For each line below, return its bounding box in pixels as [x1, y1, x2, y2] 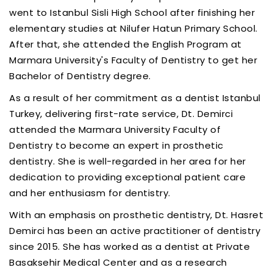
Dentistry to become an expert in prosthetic [9, 138, 224, 152]
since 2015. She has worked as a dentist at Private [9, 239, 250, 253]
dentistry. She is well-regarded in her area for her [9, 154, 246, 168]
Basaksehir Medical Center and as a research [9, 255, 227, 269]
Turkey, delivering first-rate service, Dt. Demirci [9, 107, 233, 120]
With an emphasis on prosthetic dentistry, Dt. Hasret [9, 208, 263, 221]
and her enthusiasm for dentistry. [9, 186, 171, 199]
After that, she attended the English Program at [9, 37, 242, 51]
